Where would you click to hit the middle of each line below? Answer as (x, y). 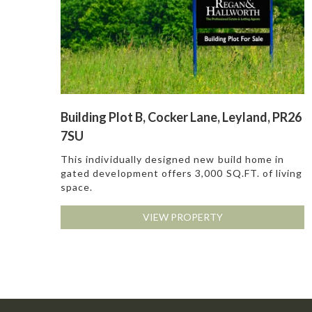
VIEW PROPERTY (182, 217)
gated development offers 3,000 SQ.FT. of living (182, 173)
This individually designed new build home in (173, 159)
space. (77, 187)
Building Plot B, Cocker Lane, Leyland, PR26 (181, 117)
